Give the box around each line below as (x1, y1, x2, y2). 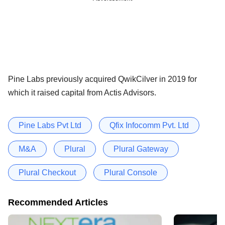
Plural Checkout (19, 168, 76, 177)
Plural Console (104, 168, 157, 177)
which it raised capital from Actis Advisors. (8, 88, 160, 97)
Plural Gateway (114, 144, 168, 153)
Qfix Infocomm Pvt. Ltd (109, 121, 189, 130)
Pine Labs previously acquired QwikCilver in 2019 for (8, 74, 197, 83)
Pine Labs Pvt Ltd (19, 121, 81, 130)
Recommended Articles (8, 197, 108, 207)
